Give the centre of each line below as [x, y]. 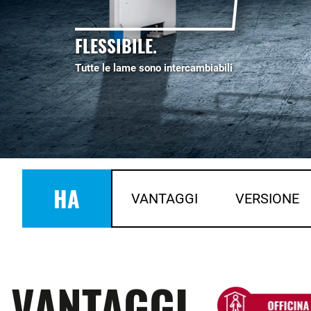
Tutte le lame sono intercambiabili [154, 68]
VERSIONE [268, 198]
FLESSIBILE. [116, 45]
